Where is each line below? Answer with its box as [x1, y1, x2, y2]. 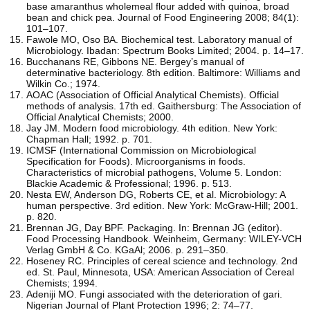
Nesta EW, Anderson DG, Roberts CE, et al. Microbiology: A [26, 188, 285, 200]
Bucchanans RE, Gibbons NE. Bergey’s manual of [26, 55, 244, 67]
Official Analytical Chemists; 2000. [26, 111, 174, 122]
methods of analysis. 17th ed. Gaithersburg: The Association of [26, 100, 301, 111]
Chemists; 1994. [26, 277, 98, 289]
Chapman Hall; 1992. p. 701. [26, 133, 152, 145]
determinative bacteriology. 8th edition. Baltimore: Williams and [26, 66, 300, 78]
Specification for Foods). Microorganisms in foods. [26, 155, 246, 167]
